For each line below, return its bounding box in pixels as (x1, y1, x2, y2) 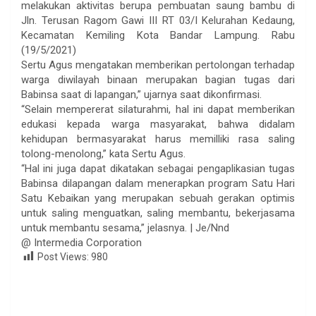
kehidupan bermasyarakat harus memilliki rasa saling (21, 132, 295, 145)
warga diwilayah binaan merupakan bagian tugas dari (21, 73, 295, 86)
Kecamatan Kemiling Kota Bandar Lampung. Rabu (21, 28, 295, 42)
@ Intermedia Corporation (21, 236, 142, 249)
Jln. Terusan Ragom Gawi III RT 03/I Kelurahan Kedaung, (21, 13, 295, 27)
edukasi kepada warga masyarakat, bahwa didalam (21, 117, 295, 130)
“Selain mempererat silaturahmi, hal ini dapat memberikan (21, 102, 295, 116)
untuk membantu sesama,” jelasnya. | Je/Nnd (21, 221, 229, 234)
